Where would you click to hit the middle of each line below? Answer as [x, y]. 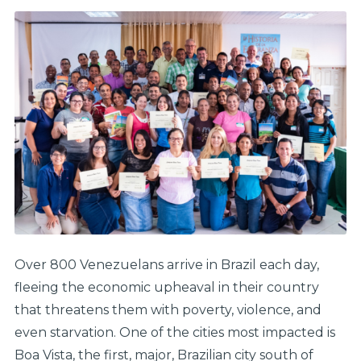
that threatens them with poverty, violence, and [168, 309]
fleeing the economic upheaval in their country [166, 287]
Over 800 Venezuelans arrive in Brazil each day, [166, 264]
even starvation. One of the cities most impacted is [174, 332]
